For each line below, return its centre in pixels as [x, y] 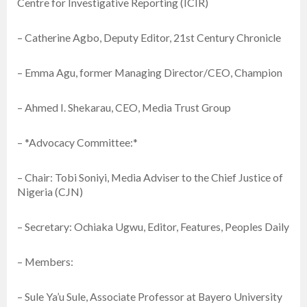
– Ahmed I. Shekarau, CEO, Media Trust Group [124, 108]
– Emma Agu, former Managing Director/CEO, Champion [150, 73]
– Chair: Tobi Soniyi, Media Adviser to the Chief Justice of [150, 177]
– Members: [45, 262]
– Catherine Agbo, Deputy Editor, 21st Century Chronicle [149, 38]
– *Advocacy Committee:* [77, 143]
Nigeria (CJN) [50, 192]
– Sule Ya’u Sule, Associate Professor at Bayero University [150, 297]
